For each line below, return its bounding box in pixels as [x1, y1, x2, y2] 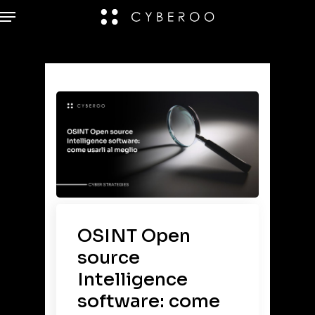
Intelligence [77, 268, 188, 291]
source [77, 246, 140, 269]
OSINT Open [77, 224, 191, 247]
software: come [77, 290, 220, 313]
